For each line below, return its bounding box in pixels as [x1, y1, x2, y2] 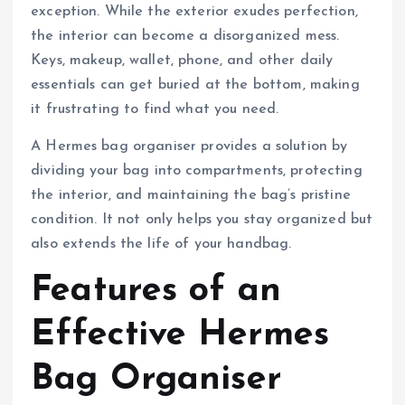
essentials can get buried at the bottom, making [31, 77, 360, 92]
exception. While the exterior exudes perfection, [31, 4, 358, 19]
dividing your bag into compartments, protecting [31, 163, 363, 178]
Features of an [31, 272, 282, 309]
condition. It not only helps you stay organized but [31, 212, 373, 227]
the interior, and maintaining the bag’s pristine [31, 187, 351, 202]
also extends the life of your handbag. [31, 236, 292, 251]
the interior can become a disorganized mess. [31, 28, 340, 43]
